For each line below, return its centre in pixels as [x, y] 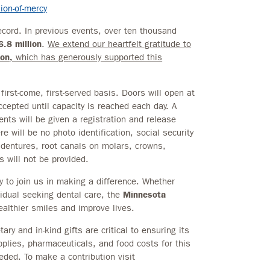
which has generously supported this [88, 57]
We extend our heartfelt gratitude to [120, 44]
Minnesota [145, 194]
